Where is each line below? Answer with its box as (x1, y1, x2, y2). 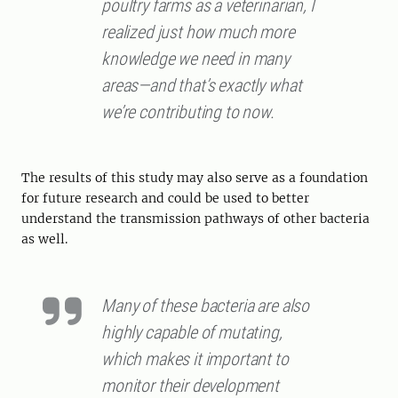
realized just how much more (101, 21, 295, 44)
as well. (21, 231, 68, 248)
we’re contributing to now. (101, 101, 275, 123)
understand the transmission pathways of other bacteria (21, 211, 370, 227)
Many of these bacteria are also (101, 295, 310, 317)
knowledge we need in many (101, 48, 290, 70)
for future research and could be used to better (21, 190, 309, 207)
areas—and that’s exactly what (101, 75, 302, 97)
